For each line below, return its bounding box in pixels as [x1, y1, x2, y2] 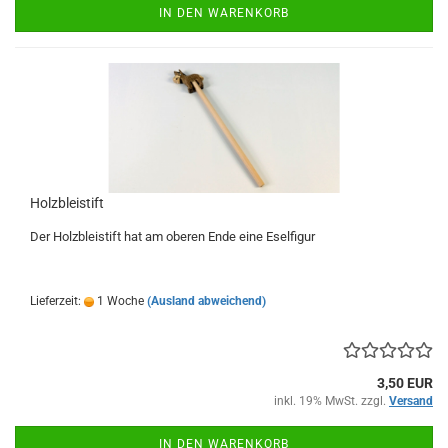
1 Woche [94, 294, 144, 309]
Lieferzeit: [30, 294, 84, 309]
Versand [389, 394, 433, 409]
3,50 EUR [377, 375, 433, 392]
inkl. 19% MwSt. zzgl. [274, 394, 389, 409]
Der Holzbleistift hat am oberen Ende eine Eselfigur [30, 229, 315, 245]
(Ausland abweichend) [147, 294, 266, 309]
